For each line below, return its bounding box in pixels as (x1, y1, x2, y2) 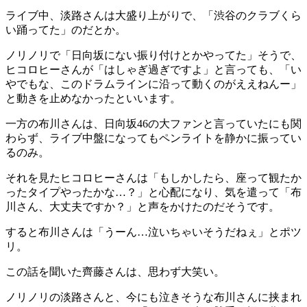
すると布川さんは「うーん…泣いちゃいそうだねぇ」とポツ (5, 225, 302, 238)
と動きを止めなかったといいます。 (5, 92, 181, 104)
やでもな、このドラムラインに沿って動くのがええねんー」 (5, 77, 302, 90)
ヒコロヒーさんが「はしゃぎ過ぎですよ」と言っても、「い (5, 63, 302, 75)
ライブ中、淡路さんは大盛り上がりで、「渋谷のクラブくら (5, 9, 302, 21)
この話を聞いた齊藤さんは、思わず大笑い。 (5, 265, 225, 278)
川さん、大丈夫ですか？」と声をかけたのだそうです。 (5, 200, 280, 212)
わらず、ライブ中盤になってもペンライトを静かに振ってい (5, 132, 302, 144)
